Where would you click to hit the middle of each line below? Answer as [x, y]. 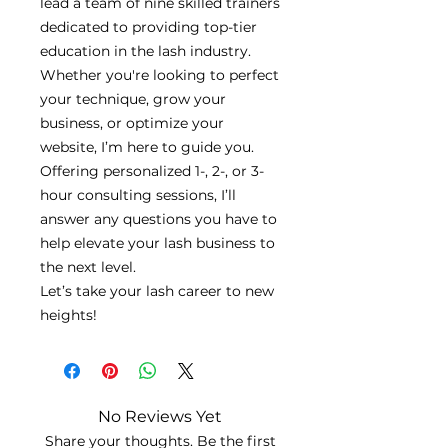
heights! [68, 315]
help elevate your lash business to [157, 243]
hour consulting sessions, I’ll [138, 195]
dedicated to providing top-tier [148, 27]
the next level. [88, 267]
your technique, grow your [133, 99]
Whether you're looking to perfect [159, 75]
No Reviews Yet [160, 416]
